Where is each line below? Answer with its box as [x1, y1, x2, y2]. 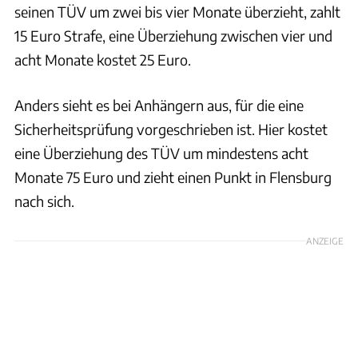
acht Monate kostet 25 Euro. [14, 50, 191, 69]
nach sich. [14, 191, 74, 210]
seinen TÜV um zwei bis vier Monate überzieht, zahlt [14, 2, 340, 21]
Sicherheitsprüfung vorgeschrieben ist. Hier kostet [14, 119, 328, 138]
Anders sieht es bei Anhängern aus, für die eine [14, 95, 304, 114]
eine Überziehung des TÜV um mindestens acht [14, 143, 308, 162]
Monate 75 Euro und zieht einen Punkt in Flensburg [14, 167, 332, 186]
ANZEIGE [306, 234, 344, 246]
